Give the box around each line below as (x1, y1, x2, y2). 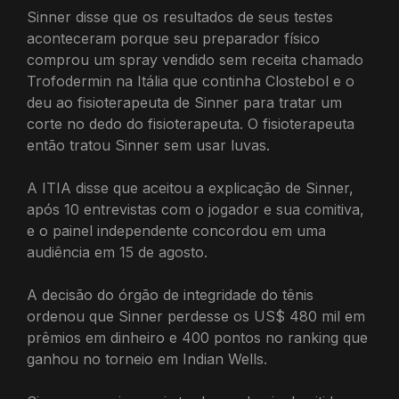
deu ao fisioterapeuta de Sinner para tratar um (27, 94, 342, 112)
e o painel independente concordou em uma (27, 222, 326, 240)
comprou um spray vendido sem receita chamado (27, 51, 363, 69)
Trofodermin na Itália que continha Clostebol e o (27, 72, 354, 91)
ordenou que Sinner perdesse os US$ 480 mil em (27, 307, 365, 326)
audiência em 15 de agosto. (27, 243, 208, 262)
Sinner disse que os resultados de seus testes (27, 8, 333, 27)
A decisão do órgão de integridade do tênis (27, 286, 313, 305)
